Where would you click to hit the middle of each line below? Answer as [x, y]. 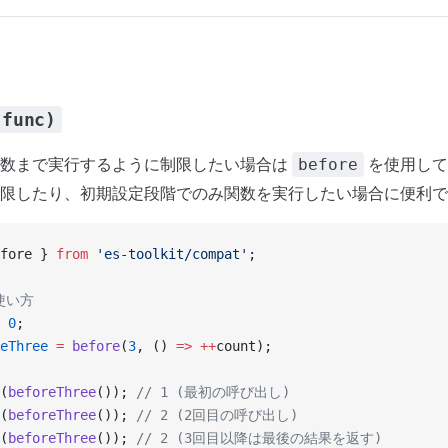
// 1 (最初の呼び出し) [213, 392]
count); [244, 346]
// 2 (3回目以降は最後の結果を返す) [259, 438]
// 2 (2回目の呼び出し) [217, 415]
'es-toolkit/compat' [168, 254]
